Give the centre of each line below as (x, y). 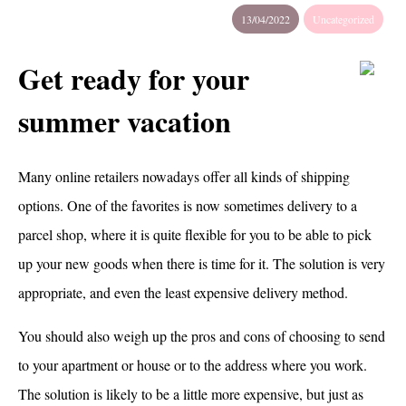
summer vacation (125, 121)
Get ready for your (134, 79)
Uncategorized (343, 19)
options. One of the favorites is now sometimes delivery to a (188, 205)
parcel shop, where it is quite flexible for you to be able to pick (195, 234)
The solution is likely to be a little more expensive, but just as (191, 393)
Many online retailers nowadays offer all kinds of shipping (184, 176)
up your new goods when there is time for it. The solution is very (202, 263)
